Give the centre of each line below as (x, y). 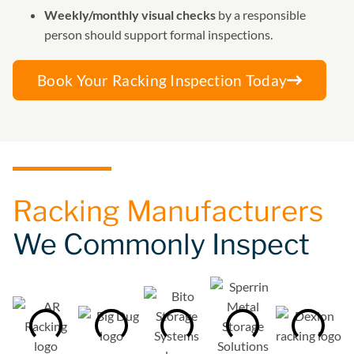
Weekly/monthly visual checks (130, 14)
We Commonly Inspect (161, 244)
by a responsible (261, 14)
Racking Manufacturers (168, 211)
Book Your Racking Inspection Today (162, 80)
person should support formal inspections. (158, 34)
